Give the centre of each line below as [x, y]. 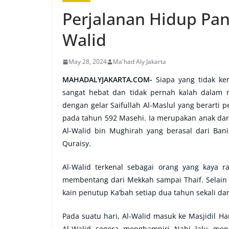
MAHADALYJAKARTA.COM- [109, 79]
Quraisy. [77, 143]
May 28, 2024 [88, 62]
